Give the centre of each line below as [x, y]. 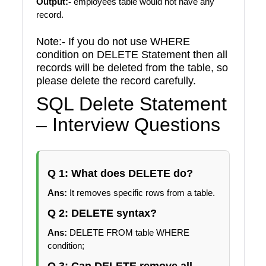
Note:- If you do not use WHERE [113, 41]
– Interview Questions [128, 125]
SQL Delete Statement [131, 104]
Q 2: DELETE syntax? [102, 213]
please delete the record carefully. [116, 80]
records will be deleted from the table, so [132, 67]
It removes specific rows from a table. [141, 193]
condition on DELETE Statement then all [132, 54]
